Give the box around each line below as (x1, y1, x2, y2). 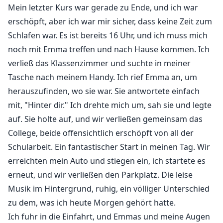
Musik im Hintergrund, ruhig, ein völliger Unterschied (8, 183, 210, 195)
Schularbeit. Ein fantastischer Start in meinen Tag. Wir (8, 141, 210, 153)
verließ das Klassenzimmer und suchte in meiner (8, 58, 191, 69)
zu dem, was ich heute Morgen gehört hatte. (8, 197, 176, 209)
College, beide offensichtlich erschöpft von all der (8, 127, 194, 139)
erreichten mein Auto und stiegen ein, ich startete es (8, 155, 206, 167)
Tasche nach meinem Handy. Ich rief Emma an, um (8, 72, 197, 83)
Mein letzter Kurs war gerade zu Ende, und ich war (8, 2, 198, 13)
